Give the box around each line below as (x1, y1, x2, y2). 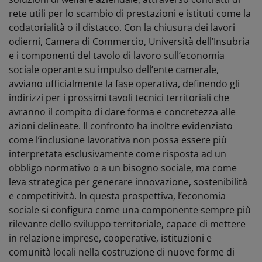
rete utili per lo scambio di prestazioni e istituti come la (9, 6, 251, 20)
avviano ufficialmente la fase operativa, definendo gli (9, 77, 240, 90)
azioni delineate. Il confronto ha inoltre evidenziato (9, 119, 233, 132)
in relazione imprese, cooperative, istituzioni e (9, 231, 212, 244)
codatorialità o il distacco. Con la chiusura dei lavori (9, 20, 235, 34)
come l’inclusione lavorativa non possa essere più (9, 133, 227, 146)
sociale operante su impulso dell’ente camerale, (9, 63, 219, 76)
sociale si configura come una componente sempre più (9, 203, 251, 216)
